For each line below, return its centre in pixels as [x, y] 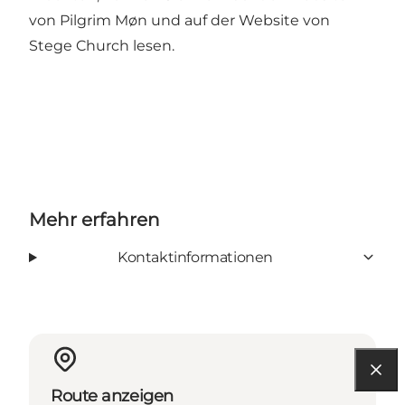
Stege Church [79, 45]
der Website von [270, 20]
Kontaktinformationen [195, 257]
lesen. [152, 45]
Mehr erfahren [94, 219]
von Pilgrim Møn [88, 20]
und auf [179, 20]
